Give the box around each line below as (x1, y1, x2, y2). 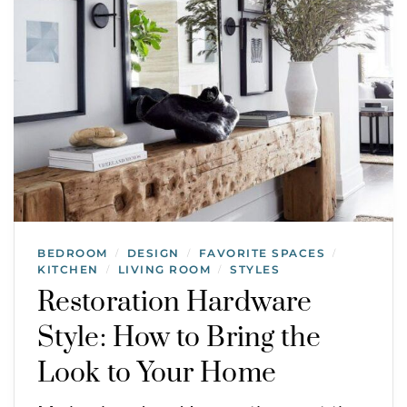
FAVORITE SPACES (198, 245, 325, 260)
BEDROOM (37, 245, 108, 260)
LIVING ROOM (117, 262, 211, 276)
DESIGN (126, 245, 180, 260)
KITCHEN (37, 262, 99, 276)
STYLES (230, 262, 280, 276)
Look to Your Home (37, 355, 276, 391)
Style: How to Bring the (37, 320, 322, 355)
